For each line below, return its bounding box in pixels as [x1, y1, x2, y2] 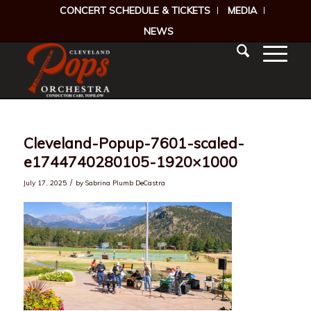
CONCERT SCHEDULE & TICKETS [60, 4, 211, 17]
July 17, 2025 [23, 178, 67, 187]
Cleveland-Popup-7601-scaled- [23, 134, 244, 152]
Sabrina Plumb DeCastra [85, 178, 165, 187]
